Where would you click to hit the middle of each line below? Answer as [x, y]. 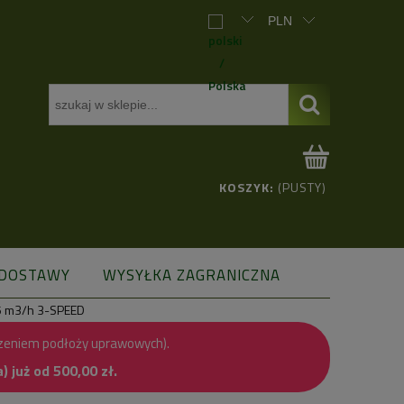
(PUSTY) [302, 187]
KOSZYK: [246, 187]
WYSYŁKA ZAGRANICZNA [192, 275]
